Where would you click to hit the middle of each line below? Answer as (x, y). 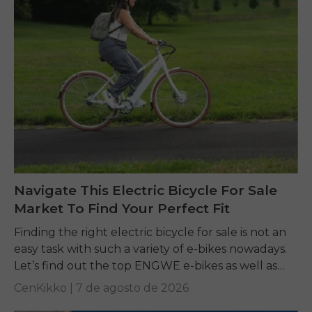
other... (33, 283)
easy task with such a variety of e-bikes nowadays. (150, 249)
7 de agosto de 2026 (132, 288)
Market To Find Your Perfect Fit (122, 208)
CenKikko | (45, 288)
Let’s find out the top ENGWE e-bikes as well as (146, 266)
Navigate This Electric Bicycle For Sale (146, 190)
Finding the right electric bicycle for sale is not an (150, 233)
